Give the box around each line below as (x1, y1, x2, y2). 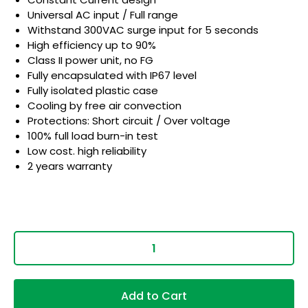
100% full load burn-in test (27, 128, 158, 143)
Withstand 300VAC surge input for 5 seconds (27, 22, 258, 37)
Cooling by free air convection (27, 98, 181, 113)
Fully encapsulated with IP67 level (27, 67, 197, 82)
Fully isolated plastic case (27, 82, 158, 98)
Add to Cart (121, 288, 187, 305)
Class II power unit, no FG (27, 52, 153, 67)
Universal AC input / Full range (27, 7, 178, 22)
